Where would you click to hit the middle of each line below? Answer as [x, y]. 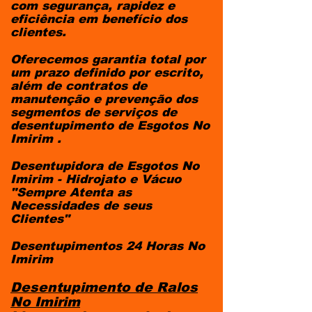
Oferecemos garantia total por [108, 60]
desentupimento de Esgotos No [110, 126]
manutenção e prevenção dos [104, 99]
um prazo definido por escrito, [107, 73]
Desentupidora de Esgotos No [105, 166]
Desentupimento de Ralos [104, 287]
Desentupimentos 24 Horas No [108, 246]
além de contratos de [79, 86]
